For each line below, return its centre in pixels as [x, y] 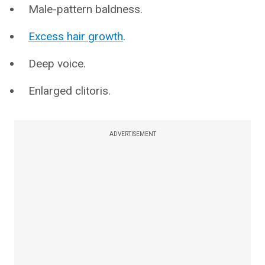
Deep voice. [57, 64]
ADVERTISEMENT [132, 134]
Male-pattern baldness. [85, 9]
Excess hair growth [76, 36]
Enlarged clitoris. [70, 91]
